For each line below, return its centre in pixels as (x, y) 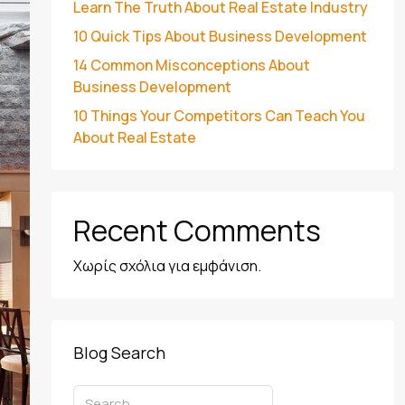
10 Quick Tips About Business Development (220, 36)
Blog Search (119, 353)
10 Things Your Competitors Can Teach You (219, 116)
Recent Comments (197, 231)
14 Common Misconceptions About (191, 65)
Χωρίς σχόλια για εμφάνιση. (167, 266)
